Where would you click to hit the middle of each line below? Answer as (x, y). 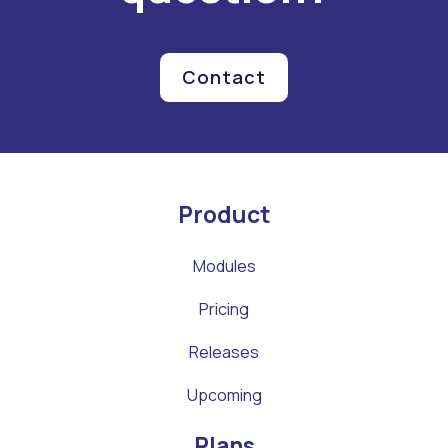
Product (224, 214)
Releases (224, 352)
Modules (224, 266)
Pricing (224, 309)
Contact (224, 77)
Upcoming (224, 395)
